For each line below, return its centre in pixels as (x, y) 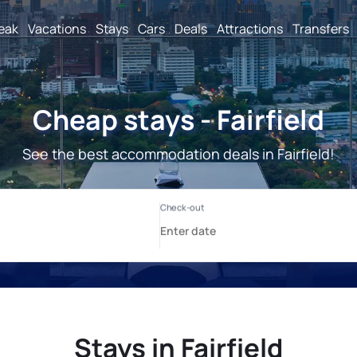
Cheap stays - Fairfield (178, 120)
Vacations (57, 28)
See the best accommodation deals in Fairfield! (178, 154)
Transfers (321, 28)
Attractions (250, 28)
